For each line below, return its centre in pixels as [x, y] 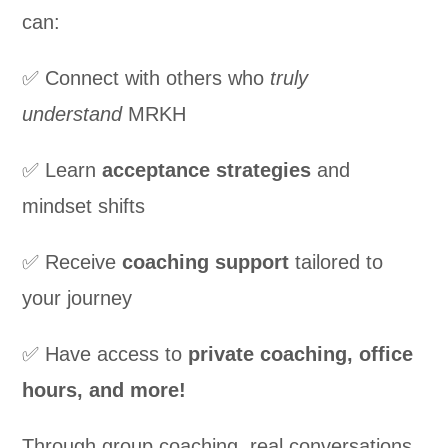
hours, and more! [104, 389]
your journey [77, 297]
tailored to [336, 261]
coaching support [206, 261]
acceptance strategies [207, 169]
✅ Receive [72, 261]
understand [72, 113]
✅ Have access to [105, 353]
